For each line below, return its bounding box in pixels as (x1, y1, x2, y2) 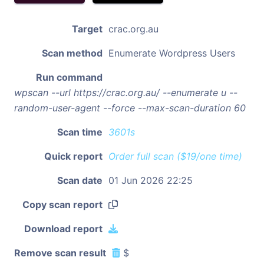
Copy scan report (22, 198, 103, 210)
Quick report (44, 150, 103, 162)
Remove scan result (14, 246, 106, 259)
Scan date (57, 174, 103, 186)
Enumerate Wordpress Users (108, 47, 235, 59)
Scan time (57, 126, 103, 138)
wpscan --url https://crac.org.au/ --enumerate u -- (14, 86, 237, 98)
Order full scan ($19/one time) (108, 150, 242, 162)
